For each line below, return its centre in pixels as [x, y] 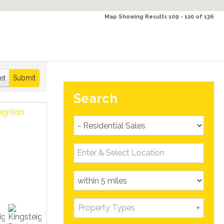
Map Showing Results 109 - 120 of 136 [159, 17]
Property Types [107, 208]
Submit [24, 78]
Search [96, 98]
